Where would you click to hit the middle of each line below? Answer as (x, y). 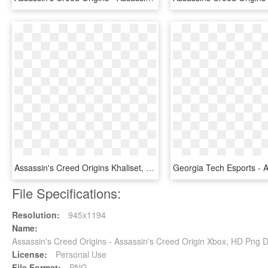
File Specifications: (66, 193)
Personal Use (80, 254)
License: (30, 254)
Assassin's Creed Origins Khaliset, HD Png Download (150, 167)
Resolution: (36, 215)
